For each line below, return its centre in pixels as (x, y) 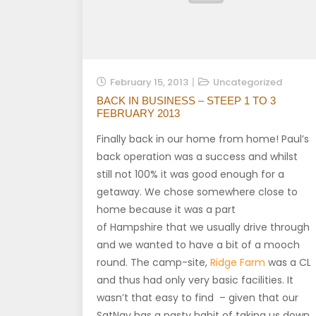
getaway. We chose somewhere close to (197, 192)
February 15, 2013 (149, 82)
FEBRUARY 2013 (138, 113)
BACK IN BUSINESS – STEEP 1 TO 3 (186, 101)
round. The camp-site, (153, 262)
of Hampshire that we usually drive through (203, 227)
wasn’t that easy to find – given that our (197, 298)
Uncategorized (248, 82)
